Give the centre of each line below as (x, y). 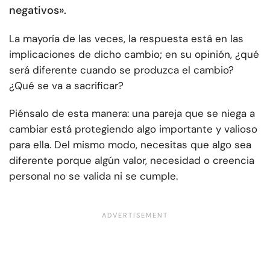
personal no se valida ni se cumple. (93, 176)
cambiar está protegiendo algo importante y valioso (133, 129)
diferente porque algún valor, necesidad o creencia (132, 161)
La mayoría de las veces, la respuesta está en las (126, 39)
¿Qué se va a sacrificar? (66, 86)
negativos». (38, 11)
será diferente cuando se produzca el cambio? (121, 70)
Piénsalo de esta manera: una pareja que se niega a (132, 114)
